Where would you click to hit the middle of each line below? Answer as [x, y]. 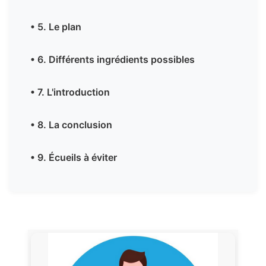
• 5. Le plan [56, 27]
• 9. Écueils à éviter [74, 158]
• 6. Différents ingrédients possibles [113, 60]
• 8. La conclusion [71, 125]
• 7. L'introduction [70, 92]
